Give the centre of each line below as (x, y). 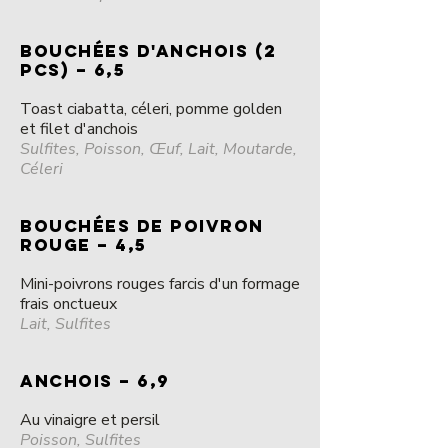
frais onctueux (68, 304)
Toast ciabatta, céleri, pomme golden (151, 109)
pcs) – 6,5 (72, 70)
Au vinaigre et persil (90, 420)
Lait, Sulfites (65, 324)
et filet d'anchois (79, 129)
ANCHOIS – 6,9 (95, 381)
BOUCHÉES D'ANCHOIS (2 (148, 51)
